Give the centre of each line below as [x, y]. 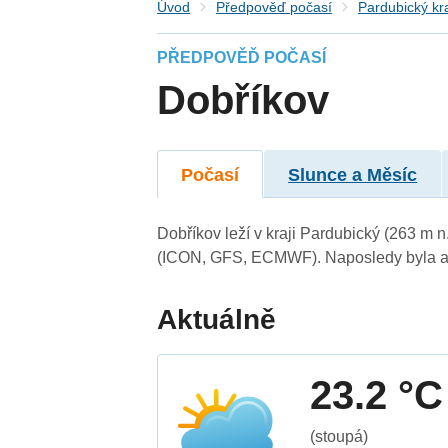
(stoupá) [339, 436]
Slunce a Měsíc [353, 174]
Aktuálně [217, 319]
